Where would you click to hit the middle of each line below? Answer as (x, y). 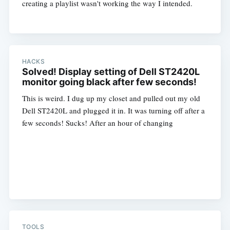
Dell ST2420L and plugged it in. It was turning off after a (113, 110)
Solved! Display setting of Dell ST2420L (111, 71)
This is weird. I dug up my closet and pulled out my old (111, 98)
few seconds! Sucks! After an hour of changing (97, 122)
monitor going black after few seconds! (109, 82)
